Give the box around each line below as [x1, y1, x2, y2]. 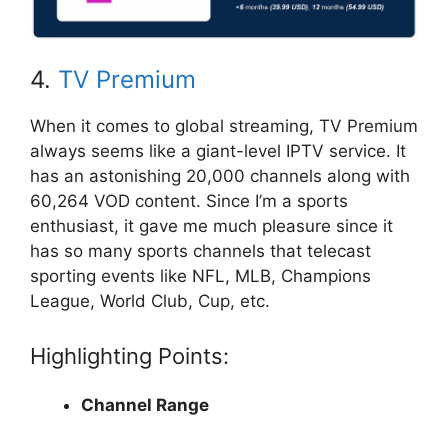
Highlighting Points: [30, 342, 229, 369]
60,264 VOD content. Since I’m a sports [30, 191, 348, 212]
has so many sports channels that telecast [30, 241, 371, 262]
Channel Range [81, 394, 209, 415]
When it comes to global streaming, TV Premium [30, 116, 418, 137]
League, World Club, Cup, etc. [30, 291, 275, 312]
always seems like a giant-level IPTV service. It [30, 141, 406, 162]
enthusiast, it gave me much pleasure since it [30, 216, 393, 237]
